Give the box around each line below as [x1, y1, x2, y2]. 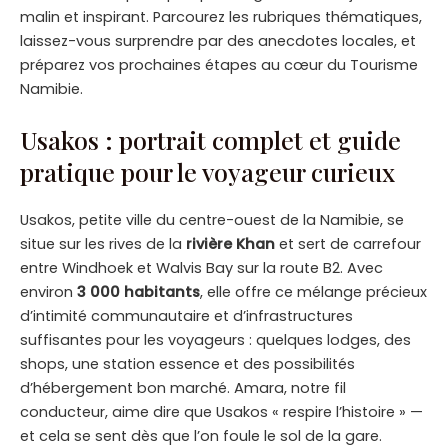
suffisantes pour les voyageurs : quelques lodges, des [20, 330, 411, 351]
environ [20, 282, 77, 303]
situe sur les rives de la [20, 234, 186, 255]
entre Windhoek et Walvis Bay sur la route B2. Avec [20, 258, 383, 279]
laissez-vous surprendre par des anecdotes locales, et [20, 31, 416, 52]
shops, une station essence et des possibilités [20, 354, 355, 375]
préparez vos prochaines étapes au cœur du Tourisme [20, 55, 418, 76]
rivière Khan [186, 234, 275, 255]
